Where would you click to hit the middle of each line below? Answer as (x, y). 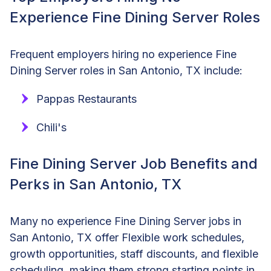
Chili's (51, 127)
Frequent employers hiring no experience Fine (123, 54)
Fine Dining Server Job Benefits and (134, 163)
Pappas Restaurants (87, 99)
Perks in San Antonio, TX (96, 184)
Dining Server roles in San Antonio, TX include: (126, 70)
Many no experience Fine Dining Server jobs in (126, 221)
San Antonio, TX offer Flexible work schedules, (127, 237)
